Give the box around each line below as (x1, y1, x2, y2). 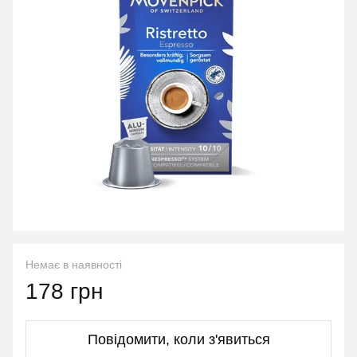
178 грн (25, 279, 103, 304)
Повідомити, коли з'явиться (87, 331, 270, 347)
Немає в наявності (25, 258, 122, 271)
